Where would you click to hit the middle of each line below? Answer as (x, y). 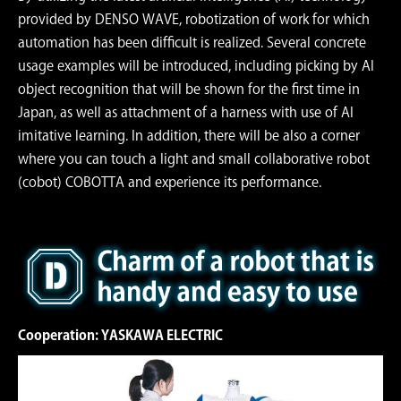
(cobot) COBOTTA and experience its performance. (170, 183)
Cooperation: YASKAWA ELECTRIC (120, 335)
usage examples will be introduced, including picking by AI (196, 66)
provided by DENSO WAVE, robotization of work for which (194, 20)
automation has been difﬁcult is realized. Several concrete (192, 43)
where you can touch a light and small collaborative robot (194, 159)
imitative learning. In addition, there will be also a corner (189, 136)
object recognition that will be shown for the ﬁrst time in (189, 90)
